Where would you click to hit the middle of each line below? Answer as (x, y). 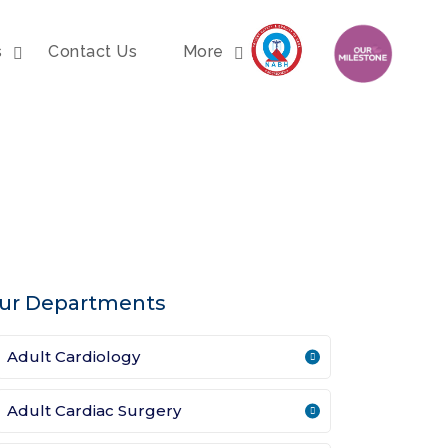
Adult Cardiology (73, 357)
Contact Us (93, 52)
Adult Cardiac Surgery (94, 411)
